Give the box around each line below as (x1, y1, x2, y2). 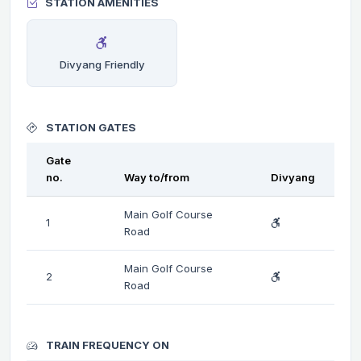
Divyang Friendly (59, 57, 145, 71)
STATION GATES (44, 120, 136, 134)
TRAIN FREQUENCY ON (44, 338, 169, 351)
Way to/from (124, 170, 189, 184)
